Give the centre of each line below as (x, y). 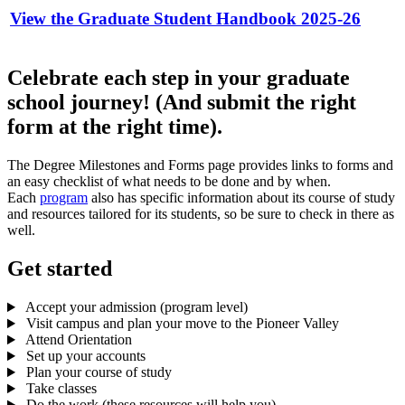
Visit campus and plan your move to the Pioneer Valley (180, 324)
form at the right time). (115, 127)
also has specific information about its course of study (241, 198)
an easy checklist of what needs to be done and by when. (169, 182)
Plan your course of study (97, 372)
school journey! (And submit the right (182, 103)
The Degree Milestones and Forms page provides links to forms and (200, 165)
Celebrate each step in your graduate (179, 78)
